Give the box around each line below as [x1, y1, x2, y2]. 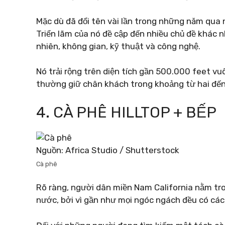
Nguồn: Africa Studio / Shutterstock [36, 145, 179, 155]
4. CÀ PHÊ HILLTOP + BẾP [36, 103, 216, 122]
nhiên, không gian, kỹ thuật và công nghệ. [36, 41, 200, 51]
